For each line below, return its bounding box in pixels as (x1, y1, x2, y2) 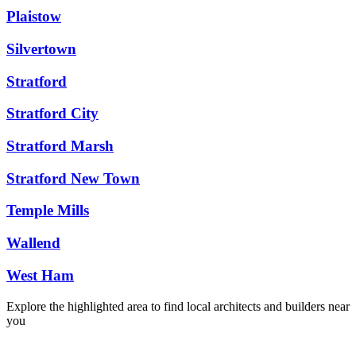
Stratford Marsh (6, 137, 114, 154)
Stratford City (6, 105, 99, 122)
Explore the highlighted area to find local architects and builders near (6, 299, 350, 313)
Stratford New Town (6, 169, 140, 187)
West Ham (6, 266, 74, 284)
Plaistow (6, 8, 61, 25)
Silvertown (6, 40, 76, 57)
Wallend (6, 234, 60, 252)
